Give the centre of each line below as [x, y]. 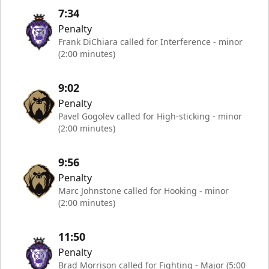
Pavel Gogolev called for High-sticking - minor [150, 116]
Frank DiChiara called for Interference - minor [150, 42]
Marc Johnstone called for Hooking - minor [144, 191]
